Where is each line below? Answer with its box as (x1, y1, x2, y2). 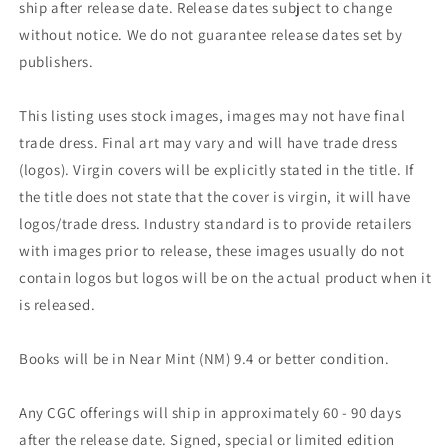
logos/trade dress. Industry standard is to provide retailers (19, 214, 413, 234)
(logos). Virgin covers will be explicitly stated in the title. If (19, 160, 415, 180)
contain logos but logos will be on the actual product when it (19, 268, 432, 288)
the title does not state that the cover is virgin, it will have (19, 187, 411, 207)
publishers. (19, 52, 94, 72)
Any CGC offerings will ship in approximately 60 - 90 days (19, 403, 402, 423)
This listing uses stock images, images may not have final (19, 106, 406, 126)
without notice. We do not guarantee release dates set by (19, 25, 403, 45)
